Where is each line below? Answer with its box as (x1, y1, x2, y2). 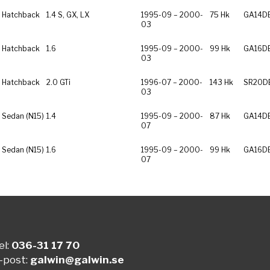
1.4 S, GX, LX (80, 10, 89, 19)
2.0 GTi (46, 77, 71, 87)
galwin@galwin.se (30, 254, 125, 266)
